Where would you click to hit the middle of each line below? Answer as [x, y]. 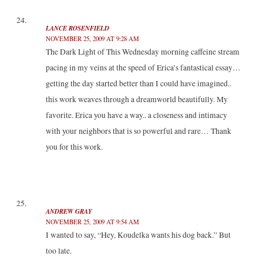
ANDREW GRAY [69, 211]
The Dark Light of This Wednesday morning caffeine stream [142, 52]
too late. [58, 250]
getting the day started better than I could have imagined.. [138, 84]
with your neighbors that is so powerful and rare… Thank [138, 131]
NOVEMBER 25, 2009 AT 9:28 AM [92, 39]
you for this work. [74, 147]
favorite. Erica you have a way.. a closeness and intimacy [136, 115]
